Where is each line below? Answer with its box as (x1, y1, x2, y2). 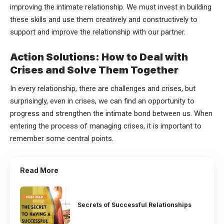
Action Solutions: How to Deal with (10, 51, 188, 63)
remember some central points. (10, 133, 113, 143)
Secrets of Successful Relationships (77, 201, 191, 209)
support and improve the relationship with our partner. (10, 27, 185, 37)
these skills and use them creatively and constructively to (10, 15, 197, 24)
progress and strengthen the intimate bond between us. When (10, 108, 212, 118)
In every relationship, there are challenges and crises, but (10, 83, 195, 93)
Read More (20, 165, 58, 174)
